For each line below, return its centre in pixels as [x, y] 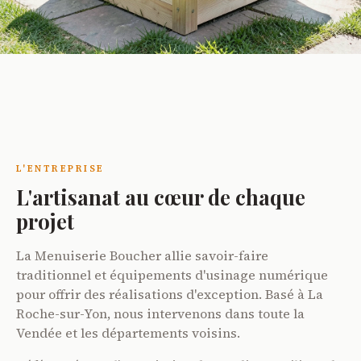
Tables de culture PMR [102, 84]
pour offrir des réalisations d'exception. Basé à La [170, 294]
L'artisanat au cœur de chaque [161, 196]
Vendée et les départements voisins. [128, 332]
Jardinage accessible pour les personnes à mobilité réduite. [178, 109]
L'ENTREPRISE [60, 168]
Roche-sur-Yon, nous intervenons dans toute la [160, 313]
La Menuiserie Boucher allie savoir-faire [142, 255]
